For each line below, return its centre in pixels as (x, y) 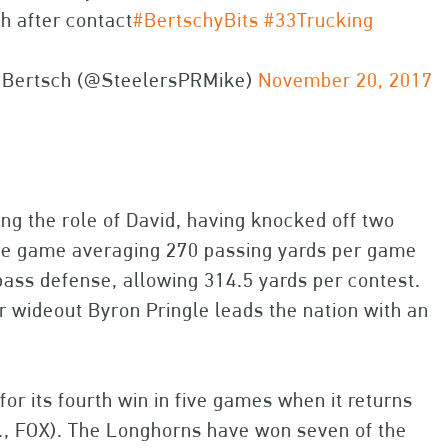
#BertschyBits (196, 20)
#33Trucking (319, 20)
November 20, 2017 (345, 80)
